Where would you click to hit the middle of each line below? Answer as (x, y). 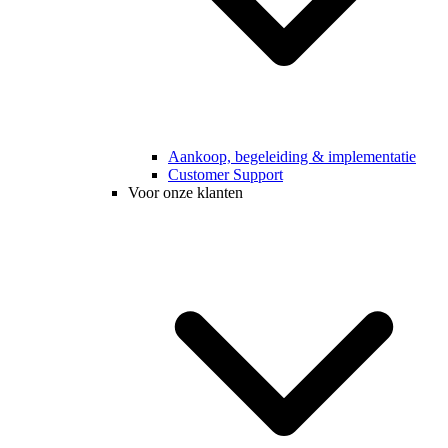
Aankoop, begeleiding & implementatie (292, 157)
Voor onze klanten (185, 193)
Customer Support (225, 175)
